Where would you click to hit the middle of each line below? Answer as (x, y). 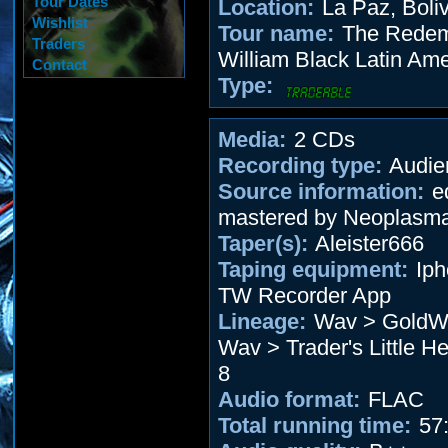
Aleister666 (367, 243)
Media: (252, 139)
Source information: (321, 191)
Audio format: (289, 399)
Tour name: (276, 33)
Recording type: (300, 165)
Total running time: (314, 425)
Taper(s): (263, 243)
